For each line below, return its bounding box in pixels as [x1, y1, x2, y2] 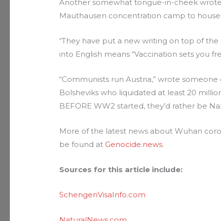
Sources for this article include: [59, 164, 183, 174]
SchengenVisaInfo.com [59, 189, 146, 199]
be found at [59, 139, 106, 149]
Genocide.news [105, 139, 163, 149]
